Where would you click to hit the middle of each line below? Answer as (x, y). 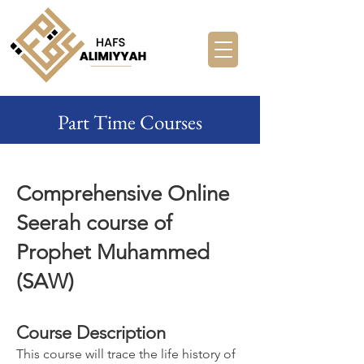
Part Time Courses (130, 122)
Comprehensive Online (123, 194)
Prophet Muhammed (113, 252)
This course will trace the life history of (126, 354)
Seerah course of (94, 223)
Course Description (91, 333)
